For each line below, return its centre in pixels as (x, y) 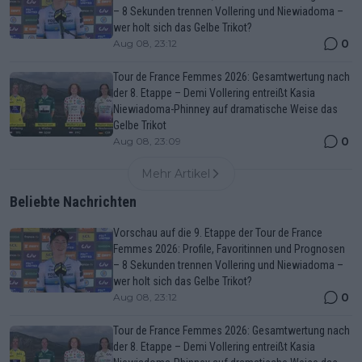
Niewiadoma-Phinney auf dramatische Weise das (225, 109)
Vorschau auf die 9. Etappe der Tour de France (218, 232)
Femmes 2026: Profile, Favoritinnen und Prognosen (229, 248)
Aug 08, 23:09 (147, 141)
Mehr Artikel (175, 173)
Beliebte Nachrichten (73, 201)
